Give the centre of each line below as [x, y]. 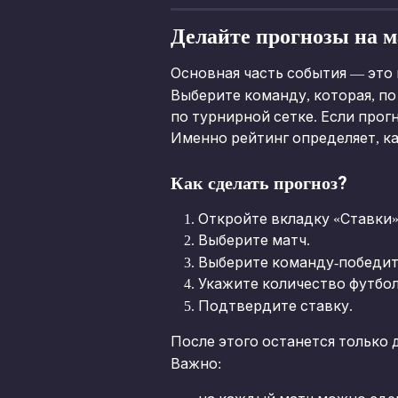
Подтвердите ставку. [275, 306]
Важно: [196, 363]
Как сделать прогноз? [259, 183]
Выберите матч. [254, 241]
